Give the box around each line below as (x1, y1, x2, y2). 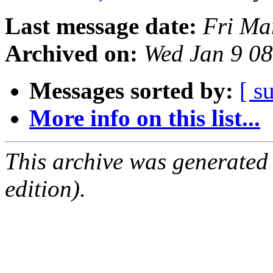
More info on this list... (29, 105, 260, 132)
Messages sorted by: (29, 77, 233, 104)
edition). (5, 175, 86, 202)
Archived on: (5, 40, 138, 67)
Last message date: (5, 13, 197, 40)
